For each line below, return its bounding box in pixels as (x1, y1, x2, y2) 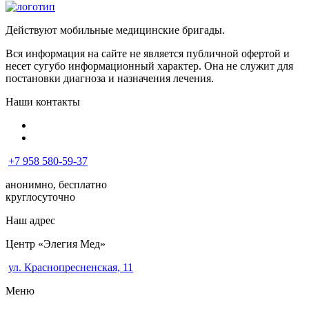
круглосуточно (6, 191, 75, 203)
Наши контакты (6, 96, 80, 108)
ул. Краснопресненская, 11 (8, 261, 133, 274)
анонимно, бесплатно (6, 179, 107, 191)
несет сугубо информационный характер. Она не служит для (6, 60, 293, 72)
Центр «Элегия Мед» (6, 238, 106, 250)
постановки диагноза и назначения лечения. (6, 72, 214, 85)
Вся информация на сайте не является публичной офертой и (6, 48, 290, 60)
